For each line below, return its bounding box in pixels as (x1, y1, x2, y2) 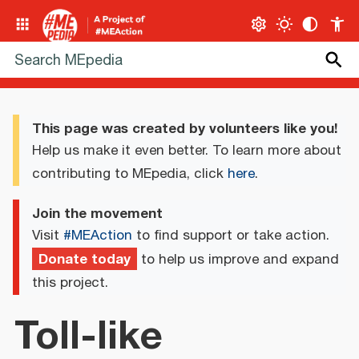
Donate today (38, 247, 131, 270)
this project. (32, 272, 108, 293)
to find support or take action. (132, 224, 329, 246)
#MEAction (63, 224, 132, 246)
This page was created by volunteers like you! (32, 117, 337, 140)
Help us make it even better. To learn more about (32, 140, 341, 162)
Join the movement (32, 202, 163, 225)
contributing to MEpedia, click (32, 163, 228, 185)
